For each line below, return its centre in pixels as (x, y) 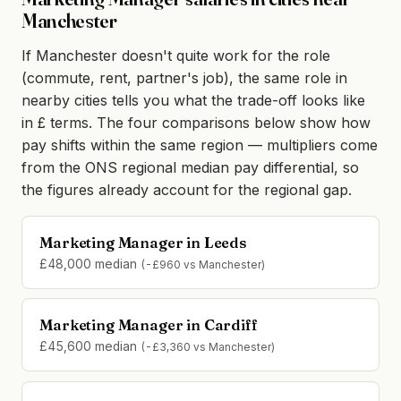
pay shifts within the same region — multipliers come (200, 145)
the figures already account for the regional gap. (187, 190)
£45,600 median (90, 347)
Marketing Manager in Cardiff (149, 325)
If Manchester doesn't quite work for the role (176, 56)
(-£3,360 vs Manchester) (208, 348)
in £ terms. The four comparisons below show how (196, 123)
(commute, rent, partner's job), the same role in (184, 78)
